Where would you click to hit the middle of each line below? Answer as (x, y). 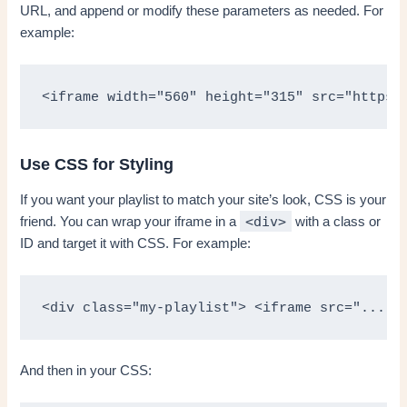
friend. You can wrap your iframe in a (130, 221)
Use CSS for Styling (97, 164)
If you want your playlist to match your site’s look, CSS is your (203, 199)
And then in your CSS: (86, 370)
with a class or (337, 221)
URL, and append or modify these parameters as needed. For (202, 10)
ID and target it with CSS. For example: (136, 243)
